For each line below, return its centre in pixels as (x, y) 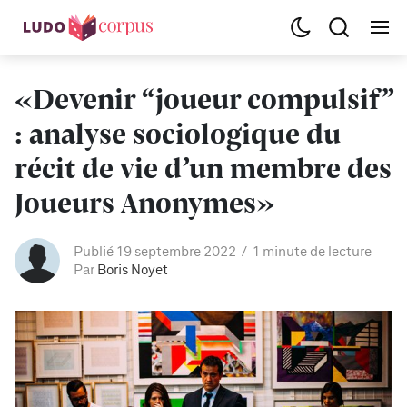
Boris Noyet (133, 270)
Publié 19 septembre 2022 (155, 252)
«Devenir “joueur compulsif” (203, 99)
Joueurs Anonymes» (144, 202)
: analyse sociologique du (178, 133)
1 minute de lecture (312, 252)
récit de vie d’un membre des (203, 168)
